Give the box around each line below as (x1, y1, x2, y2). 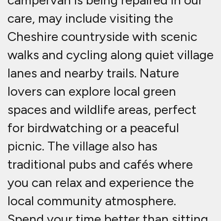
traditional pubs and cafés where (7, 156, 193, 173)
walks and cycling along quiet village (7, 47, 214, 63)
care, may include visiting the (7, 10, 173, 27)
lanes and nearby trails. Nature (7, 65, 179, 81)
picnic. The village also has (7, 138, 157, 154)
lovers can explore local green (7, 83, 176, 100)
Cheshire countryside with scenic (7, 29, 197, 45)
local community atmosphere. (7, 193, 176, 209)
